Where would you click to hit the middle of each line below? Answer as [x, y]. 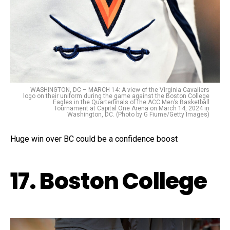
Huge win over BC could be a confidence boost [95, 139]
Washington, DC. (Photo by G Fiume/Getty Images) [138, 115]
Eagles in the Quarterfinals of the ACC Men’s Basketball [131, 102]
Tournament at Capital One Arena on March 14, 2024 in [132, 109]
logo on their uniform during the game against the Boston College [116, 96]
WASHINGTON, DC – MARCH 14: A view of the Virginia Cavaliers [120, 90]
